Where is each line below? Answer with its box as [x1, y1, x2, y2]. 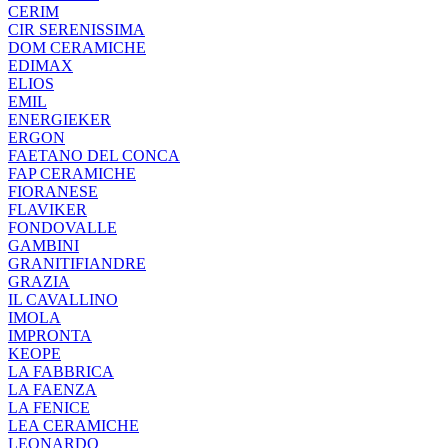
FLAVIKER [8, 201, 87, 218]
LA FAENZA [8, 381, 97, 398]
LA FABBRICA [8, 363, 114, 380]
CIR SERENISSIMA [8, 21, 145, 38]
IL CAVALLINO [8, 291, 118, 308]
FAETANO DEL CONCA [8, 147, 180, 164]
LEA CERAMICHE [8, 417, 139, 434]
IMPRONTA [8, 327, 92, 344]
